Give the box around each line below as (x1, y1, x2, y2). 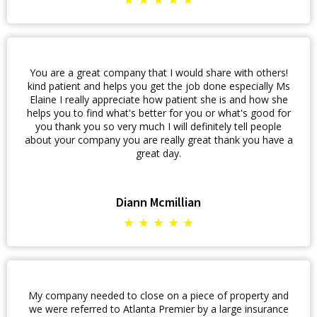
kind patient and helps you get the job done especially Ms (27, 79, 290, 93)
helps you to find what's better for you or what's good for (26, 106, 291, 120)
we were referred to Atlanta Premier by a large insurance (28, 302, 289, 316)
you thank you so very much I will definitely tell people (35, 120, 282, 133)
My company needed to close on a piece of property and (28, 289, 289, 302)
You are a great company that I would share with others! (29, 66, 288, 79)
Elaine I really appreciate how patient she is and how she (29, 93, 288, 106)
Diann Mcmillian (116, 194, 201, 210)
